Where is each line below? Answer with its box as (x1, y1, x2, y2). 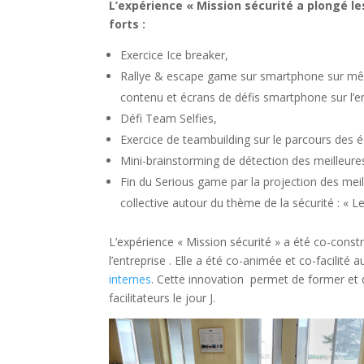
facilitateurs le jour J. (109, 289, 216, 305)
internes (109, 271, 152, 287)
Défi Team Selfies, (120, 110, 218, 126)
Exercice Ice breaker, (120, 46, 229, 63)
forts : (109, 15, 146, 32)
